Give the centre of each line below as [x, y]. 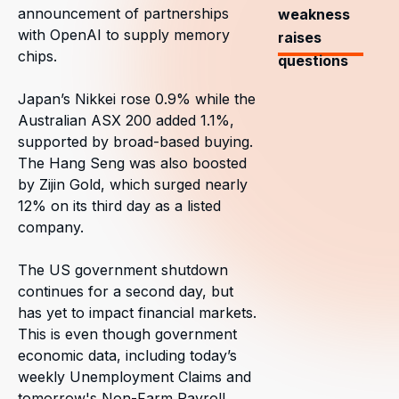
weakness [314, 14]
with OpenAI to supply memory [124, 35]
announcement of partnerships [123, 13]
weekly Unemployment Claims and [134, 377]
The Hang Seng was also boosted [132, 163]
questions [313, 61]
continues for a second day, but [126, 291]
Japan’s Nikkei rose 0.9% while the [137, 99]
